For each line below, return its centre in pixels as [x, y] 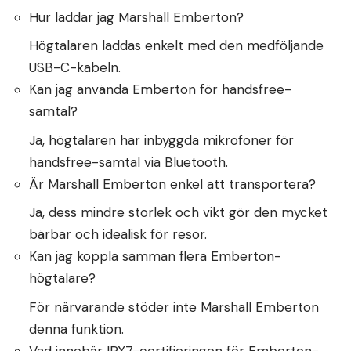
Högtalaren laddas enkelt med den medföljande [176, 46]
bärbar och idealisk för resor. [118, 235]
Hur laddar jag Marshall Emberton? [136, 17]
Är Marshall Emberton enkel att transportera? [172, 184]
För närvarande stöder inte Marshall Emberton [174, 307]
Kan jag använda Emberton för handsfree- [160, 90]
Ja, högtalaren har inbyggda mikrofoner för [161, 140]
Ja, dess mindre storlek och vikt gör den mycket [178, 213]
